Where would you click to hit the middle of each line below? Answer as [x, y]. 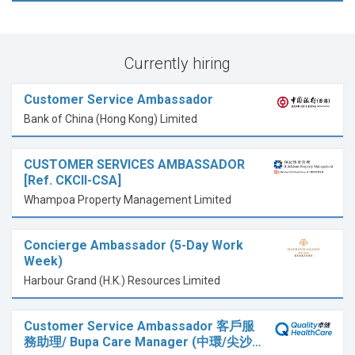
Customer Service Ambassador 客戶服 [139, 326]
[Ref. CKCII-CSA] [73, 181]
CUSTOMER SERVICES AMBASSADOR [134, 165]
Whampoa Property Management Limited [128, 200]
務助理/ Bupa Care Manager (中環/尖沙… [143, 342]
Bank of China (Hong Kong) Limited [111, 119]
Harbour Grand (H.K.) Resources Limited [122, 281]
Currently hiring [177, 64]
